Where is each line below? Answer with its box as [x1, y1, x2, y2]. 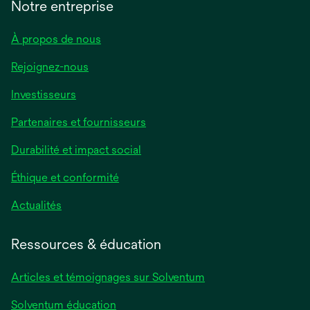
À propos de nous [11, 32, 101, 46]
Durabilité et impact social [11, 143, 141, 156]
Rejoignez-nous [11, 60, 89, 73]
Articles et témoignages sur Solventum [11, 270, 205, 284]
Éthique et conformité [11, 170, 119, 184]
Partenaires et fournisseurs [11, 115, 146, 129]
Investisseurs [11, 87, 76, 101]
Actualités [11, 198, 62, 212]
